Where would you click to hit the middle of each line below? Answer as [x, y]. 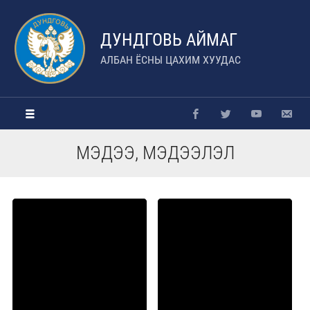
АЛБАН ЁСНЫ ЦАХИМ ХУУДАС [171, 60]
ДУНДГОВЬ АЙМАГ [169, 40]
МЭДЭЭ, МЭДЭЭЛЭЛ [155, 153]
